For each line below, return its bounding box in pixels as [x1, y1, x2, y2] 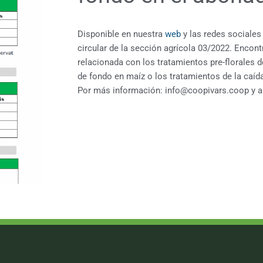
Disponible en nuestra [77, 29, 165, 40]
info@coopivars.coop [165, 85, 249, 96]
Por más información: [77, 85, 165, 96]
